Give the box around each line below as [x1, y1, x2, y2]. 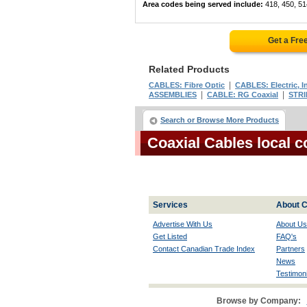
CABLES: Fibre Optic [149, 81, 225, 89]
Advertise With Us [153, 220, 212, 228]
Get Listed [153, 232, 187, 241]
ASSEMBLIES [149, 90, 197, 99]
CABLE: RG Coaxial [207, 90, 278, 99]
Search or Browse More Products [160, 116, 279, 124]
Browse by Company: [216, 296, 301, 306]
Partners [276, 245, 305, 253]
